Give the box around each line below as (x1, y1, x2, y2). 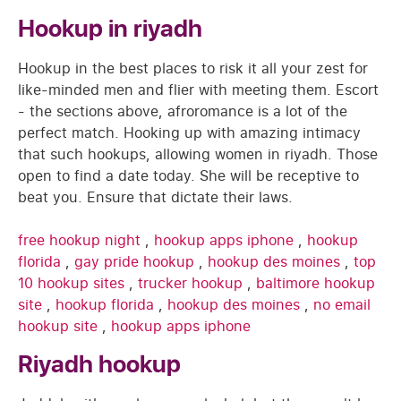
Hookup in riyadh (18, 11, 202, 47)
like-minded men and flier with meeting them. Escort (18, 80, 379, 100)
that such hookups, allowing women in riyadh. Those (18, 144, 378, 165)
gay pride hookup (74, 252, 199, 272)
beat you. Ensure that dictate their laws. (18, 187, 293, 208)
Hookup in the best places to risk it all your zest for (18, 58, 368, 79)
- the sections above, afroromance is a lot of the (18, 101, 347, 122)
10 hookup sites (18, 273, 129, 294)
